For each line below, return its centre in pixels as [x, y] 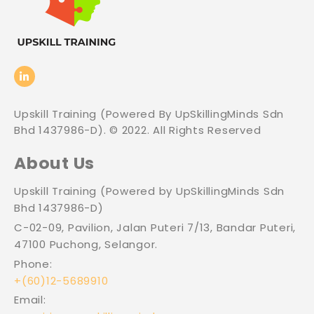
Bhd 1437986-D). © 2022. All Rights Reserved [138, 130]
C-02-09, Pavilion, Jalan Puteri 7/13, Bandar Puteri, [155, 227]
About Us [54, 163]
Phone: [33, 264]
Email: [30, 300]
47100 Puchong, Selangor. [86, 244]
